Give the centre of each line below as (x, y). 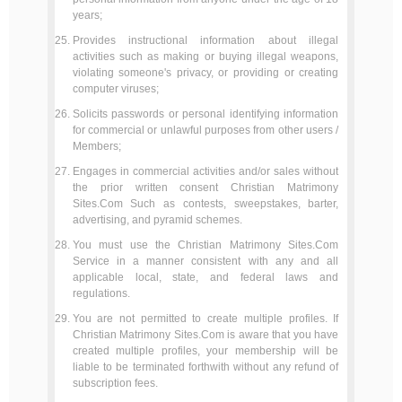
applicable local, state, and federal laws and (205, 277)
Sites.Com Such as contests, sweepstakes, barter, (205, 204)
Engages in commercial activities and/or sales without (205, 171)
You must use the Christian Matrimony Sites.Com (205, 245)
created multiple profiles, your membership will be (205, 351)
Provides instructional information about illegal (205, 40)
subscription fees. (115, 383)
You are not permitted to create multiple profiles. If (205, 319)
